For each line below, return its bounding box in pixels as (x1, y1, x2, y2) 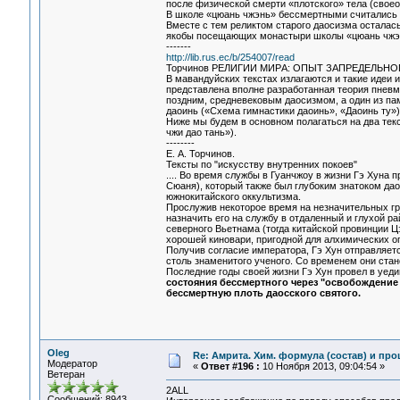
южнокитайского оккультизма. (165, 191, 301, 203)
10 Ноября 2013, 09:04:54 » (259, 361, 385, 371)
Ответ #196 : (200, 361, 260, 371)
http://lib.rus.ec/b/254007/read (165, 52, 295, 63)
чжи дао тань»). (165, 127, 237, 138)
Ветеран (46, 369, 85, 379)
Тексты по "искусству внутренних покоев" (165, 159, 357, 171)
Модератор (46, 358, 97, 369)
